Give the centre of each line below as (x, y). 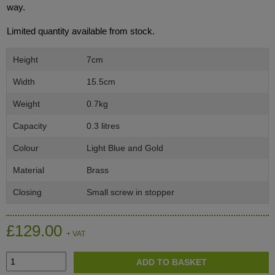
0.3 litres (103, 126)
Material (29, 170)
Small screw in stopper (130, 192)
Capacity (30, 126)
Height (25, 60)
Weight (26, 104)
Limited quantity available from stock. (81, 31)
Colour (26, 148)
